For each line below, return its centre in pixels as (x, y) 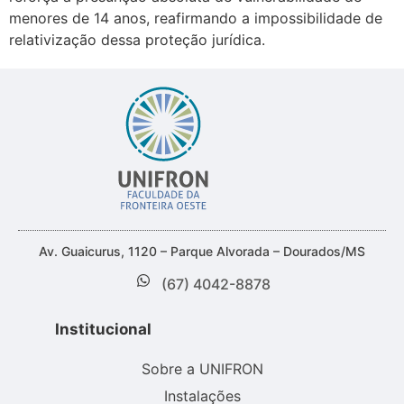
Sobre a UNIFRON (202, 369)
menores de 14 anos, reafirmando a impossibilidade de (196, 18)
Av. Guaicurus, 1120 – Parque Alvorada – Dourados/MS (202, 251)
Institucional (103, 330)
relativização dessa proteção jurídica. (137, 39)
